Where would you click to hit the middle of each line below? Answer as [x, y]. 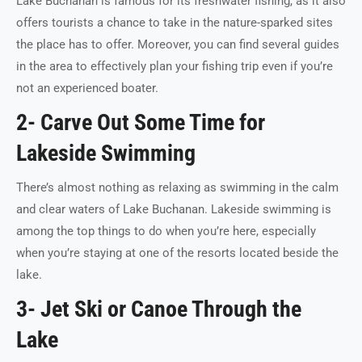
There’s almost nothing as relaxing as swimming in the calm [177, 187]
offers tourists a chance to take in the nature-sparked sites [175, 23]
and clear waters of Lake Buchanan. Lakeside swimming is [174, 209]
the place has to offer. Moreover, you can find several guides [178, 44]
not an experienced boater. [87, 88]
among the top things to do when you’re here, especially [166, 231]
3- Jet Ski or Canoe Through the [159, 309]
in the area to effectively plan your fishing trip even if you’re [175, 66]
